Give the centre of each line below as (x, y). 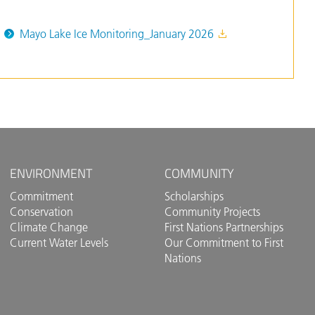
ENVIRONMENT (51, 173)
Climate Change (49, 227)
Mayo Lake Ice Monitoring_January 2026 (118, 34)
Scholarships (194, 197)
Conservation (42, 212)
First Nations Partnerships (224, 227)
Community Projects (212, 212)
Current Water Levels (59, 243)
